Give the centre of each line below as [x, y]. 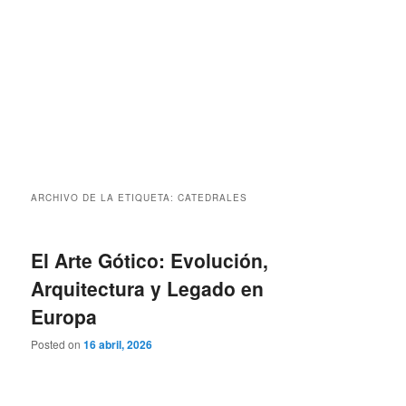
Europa [64, 317]
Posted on [58, 344]
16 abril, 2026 [118, 345]
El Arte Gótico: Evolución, [150, 261]
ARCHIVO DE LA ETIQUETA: [105, 198]
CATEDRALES [213, 198]
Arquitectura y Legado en [148, 289]
